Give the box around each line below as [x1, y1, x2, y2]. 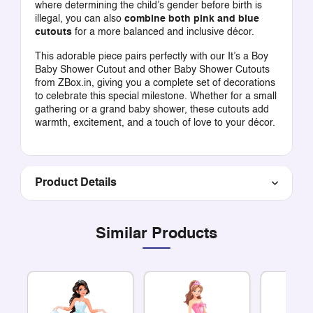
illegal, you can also [34, 14, 124, 24]
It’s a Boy [227, 52, 268, 61]
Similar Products [96, 226, 217, 242]
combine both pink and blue [124, 14, 259, 24]
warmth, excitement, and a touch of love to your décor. [34, 118, 275, 128]
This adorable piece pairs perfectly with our [34, 52, 228, 61]
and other [125, 65, 174, 75]
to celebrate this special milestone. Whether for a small [34, 92, 277, 101]
